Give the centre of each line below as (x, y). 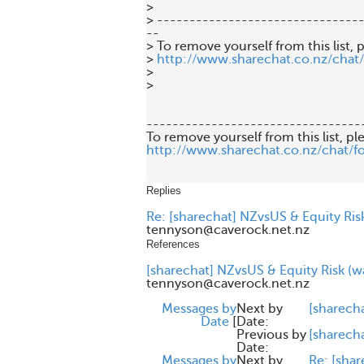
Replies (164, 191)
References (173, 244)
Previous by (271, 335)
